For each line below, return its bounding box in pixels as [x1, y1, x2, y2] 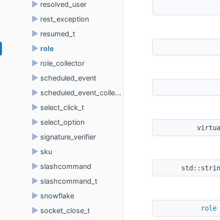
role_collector [40, 59, 84, 67]
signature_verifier [40, 133, 96, 141]
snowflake [40, 192, 74, 200]
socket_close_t [40, 206, 90, 215]
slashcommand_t [40, 177, 97, 185]
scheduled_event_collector [40, 88, 115, 97]
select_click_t [40, 103, 84, 111]
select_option [40, 118, 84, 126]
